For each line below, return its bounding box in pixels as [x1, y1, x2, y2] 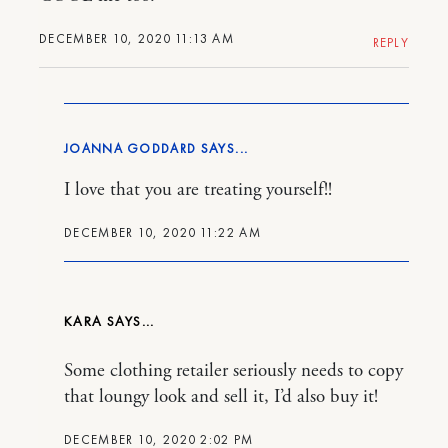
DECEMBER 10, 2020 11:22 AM [64, 223, 261, 241]
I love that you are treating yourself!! [64, 177, 332, 202]
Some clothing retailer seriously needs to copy [64, 358, 403, 383]
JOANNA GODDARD [64, 139, 197, 157]
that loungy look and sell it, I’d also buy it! [64, 384, 378, 409]
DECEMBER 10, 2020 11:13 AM [39, 29, 234, 47]
